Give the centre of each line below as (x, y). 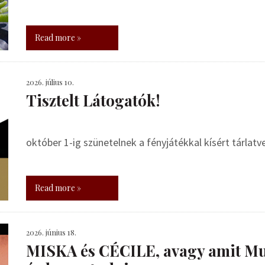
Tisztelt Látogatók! (93, 100)
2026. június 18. (51, 232)
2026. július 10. (50, 82)
